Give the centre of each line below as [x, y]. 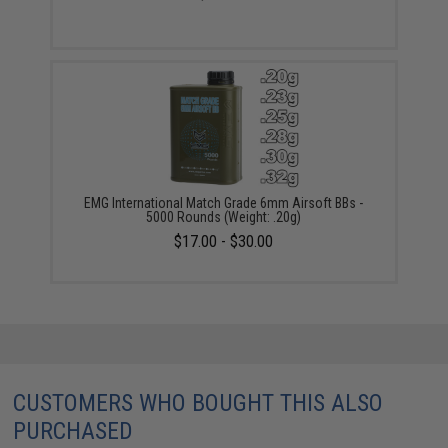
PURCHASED [73, 430]
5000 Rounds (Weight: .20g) [224, 216]
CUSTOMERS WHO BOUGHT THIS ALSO [198, 402]
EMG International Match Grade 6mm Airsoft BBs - [224, 202]
